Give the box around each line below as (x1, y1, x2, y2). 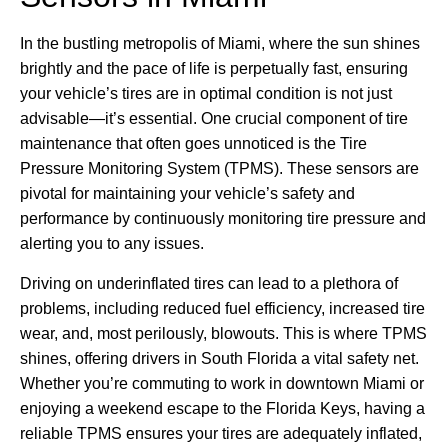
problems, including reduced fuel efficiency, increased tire (20, 299, 425, 317)
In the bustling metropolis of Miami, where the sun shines (20, 35, 420, 53)
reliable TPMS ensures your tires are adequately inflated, (20, 424, 422, 442)
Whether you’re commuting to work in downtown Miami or (20, 374, 424, 392)
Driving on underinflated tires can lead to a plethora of (20, 274, 398, 292)
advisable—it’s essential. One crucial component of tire (20, 110, 408, 128)
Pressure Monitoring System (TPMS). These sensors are (20, 160, 419, 178)
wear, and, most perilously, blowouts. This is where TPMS (20, 324, 427, 342)
